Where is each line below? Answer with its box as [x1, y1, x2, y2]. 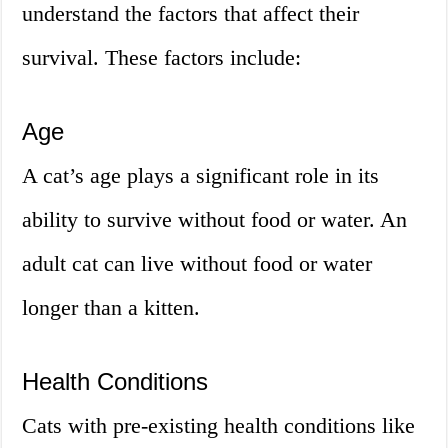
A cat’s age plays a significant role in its [22, 163, 380, 189]
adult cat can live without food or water [22, 251, 373, 277]
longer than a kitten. [22, 295, 201, 321]
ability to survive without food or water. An [22, 207, 408, 233]
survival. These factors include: [22, 45, 302, 71]
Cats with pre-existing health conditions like [22, 413, 416, 439]
